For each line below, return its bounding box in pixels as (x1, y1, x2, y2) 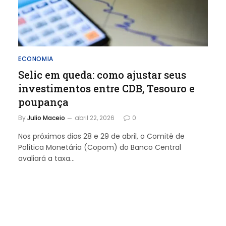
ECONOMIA (18, 54, 53, 63)
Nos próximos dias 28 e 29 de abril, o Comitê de (18, 131, 185, 141)
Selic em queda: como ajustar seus (18, 68, 186, 81)
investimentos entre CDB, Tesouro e (18, 81, 195, 95)
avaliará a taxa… (18, 153, 75, 163)
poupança (18, 95, 69, 108)
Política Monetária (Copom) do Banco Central (18, 142, 181, 152)
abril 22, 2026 (75, 113, 115, 122)
